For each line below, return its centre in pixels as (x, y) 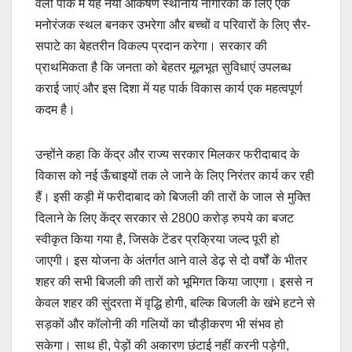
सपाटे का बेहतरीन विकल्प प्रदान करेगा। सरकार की (151, 46)
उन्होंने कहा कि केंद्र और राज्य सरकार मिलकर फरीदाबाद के (167, 154)
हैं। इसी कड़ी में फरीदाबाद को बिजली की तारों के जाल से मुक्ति (173, 196)
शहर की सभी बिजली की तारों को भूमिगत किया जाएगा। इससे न (174, 281)
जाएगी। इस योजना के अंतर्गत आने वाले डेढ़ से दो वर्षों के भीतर (171, 260)
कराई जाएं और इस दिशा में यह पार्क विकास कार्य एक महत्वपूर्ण (169, 88)
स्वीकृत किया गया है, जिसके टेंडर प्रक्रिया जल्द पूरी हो (158, 239)
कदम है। (55, 109)
